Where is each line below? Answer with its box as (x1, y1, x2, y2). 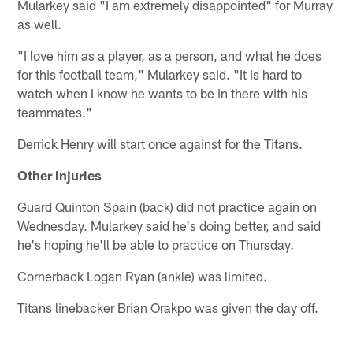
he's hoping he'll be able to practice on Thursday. (17, 236, 295, 253)
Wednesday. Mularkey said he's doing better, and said (17, 217, 321, 234)
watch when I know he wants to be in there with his (17, 85, 308, 102)
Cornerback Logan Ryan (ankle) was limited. (17, 268, 268, 284)
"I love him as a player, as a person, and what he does (17, 47, 322, 64)
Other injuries (17, 167, 102, 184)
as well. (17, 16, 62, 32)
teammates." (17, 104, 93, 121)
